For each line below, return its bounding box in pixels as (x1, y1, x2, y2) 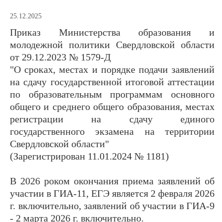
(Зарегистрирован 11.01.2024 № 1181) (10, 150, 169, 162)
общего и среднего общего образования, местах (10, 101, 215, 112)
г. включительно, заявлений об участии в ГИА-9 (10, 200, 215, 211)
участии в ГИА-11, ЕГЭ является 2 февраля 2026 (10, 187, 215, 199)
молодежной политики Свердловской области (10, 39, 215, 50)
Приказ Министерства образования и (10, 26, 215, 38)
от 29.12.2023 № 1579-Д (10, 51, 111, 62)
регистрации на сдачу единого (10, 113, 215, 124)
